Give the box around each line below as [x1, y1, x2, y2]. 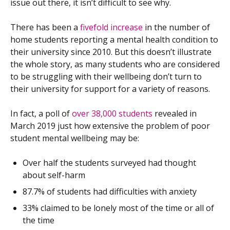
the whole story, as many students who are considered [10, 59, 220, 70]
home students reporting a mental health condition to [10, 34, 218, 46]
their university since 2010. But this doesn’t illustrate [10, 46, 212, 58]
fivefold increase [80, 22, 143, 33]
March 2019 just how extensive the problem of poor [10, 120, 210, 132]
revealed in [152, 108, 197, 120]
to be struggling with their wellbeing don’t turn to [10, 71, 202, 83]
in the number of [143, 22, 210, 33]
